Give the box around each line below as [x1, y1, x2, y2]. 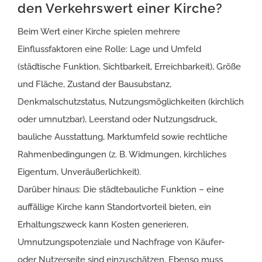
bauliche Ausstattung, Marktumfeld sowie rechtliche [18, 131, 227, 142]
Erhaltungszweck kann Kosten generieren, [18, 219, 188, 230]
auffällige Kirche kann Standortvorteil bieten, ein [18, 201, 211, 212]
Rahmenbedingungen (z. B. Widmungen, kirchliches [18, 149, 226, 160]
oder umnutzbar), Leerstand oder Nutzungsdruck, [18, 113, 217, 125]
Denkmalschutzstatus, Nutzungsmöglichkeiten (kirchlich [18, 96, 244, 107]
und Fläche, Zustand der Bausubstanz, [18, 78, 171, 89]
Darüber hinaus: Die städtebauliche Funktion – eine [18, 184, 224, 195]
